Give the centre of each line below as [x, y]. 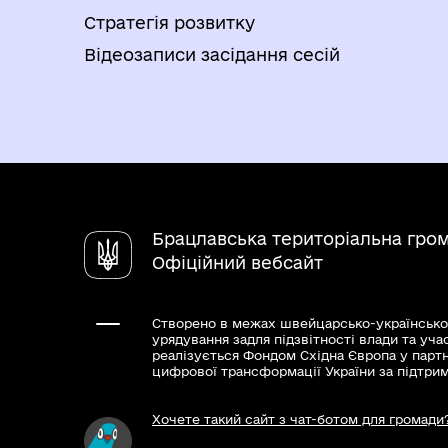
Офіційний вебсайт [237, 262]
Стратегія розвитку [169, 22]
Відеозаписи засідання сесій [212, 54]
